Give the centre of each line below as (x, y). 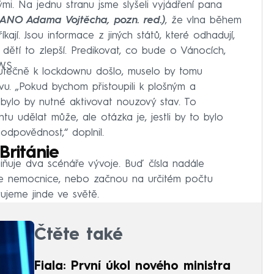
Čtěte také (79, 235)
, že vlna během (203, 21)
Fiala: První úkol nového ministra (132, 266)
